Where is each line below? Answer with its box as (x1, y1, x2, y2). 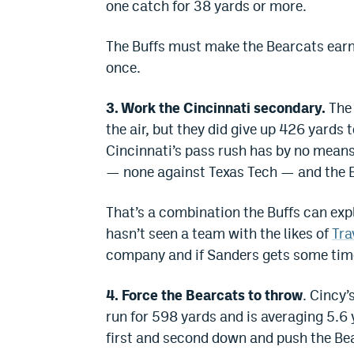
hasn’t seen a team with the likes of (106, 225, 332, 243)
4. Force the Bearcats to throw (106, 287, 303, 304)
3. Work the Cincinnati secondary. (106, 100, 326, 117)
